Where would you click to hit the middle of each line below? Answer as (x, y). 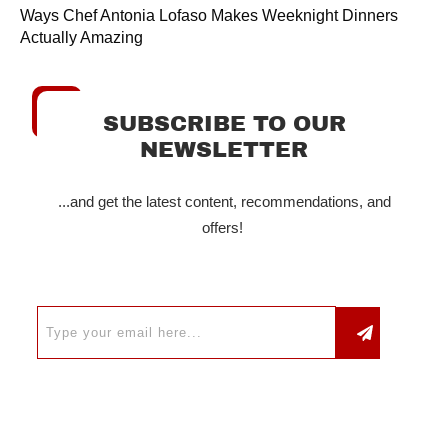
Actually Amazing (81, 38)
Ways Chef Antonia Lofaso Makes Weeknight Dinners (209, 16)
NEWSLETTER (224, 150)
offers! (224, 228)
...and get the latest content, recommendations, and (224, 202)
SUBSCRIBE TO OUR (224, 124)
